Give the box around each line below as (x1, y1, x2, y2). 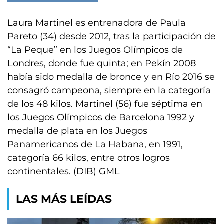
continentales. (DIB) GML (7, 166, 120, 177)
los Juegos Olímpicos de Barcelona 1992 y (7, 112, 194, 123)
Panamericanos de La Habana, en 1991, (7, 139, 183, 150)
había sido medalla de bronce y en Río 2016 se (7, 71, 215, 82)
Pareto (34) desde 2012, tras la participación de (7, 31, 216, 42)
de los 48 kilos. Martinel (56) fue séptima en (7, 98, 202, 109)
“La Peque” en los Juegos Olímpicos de (7, 44, 183, 55)
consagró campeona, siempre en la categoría (7, 85, 211, 96)
